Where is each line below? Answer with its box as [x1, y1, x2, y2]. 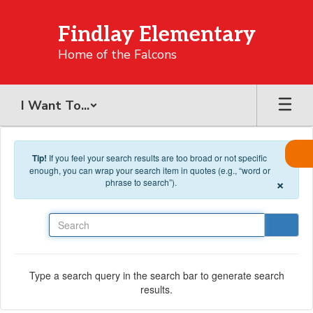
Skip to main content [3, 3, 94, 17]
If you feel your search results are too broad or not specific [49, 152, 267, 163]
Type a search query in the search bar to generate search [29, 268, 284, 282]
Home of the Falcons [57, 46, 177, 63]
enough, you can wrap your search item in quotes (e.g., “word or [29, 164, 270, 176]
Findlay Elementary [57, 22, 256, 48]
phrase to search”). [105, 176, 177, 188]
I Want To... [21, 97, 89, 114]
